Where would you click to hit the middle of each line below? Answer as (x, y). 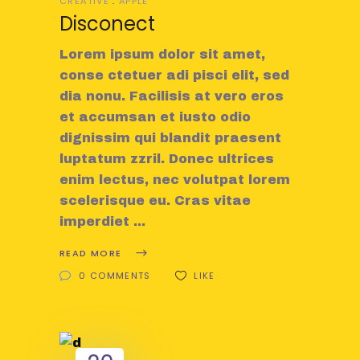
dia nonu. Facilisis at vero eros (172, 96)
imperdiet (96, 221)
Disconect (107, 23)
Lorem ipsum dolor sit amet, (162, 54)
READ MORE (91, 254)
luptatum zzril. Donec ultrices (167, 158)
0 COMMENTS (115, 276)
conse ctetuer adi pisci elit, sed (174, 75)
